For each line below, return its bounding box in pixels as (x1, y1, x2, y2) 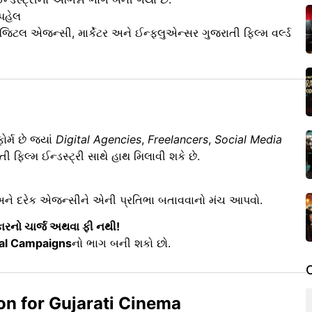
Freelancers (148, 132, 208, 147)
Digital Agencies (56, 132, 141, 147)
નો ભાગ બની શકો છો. (72, 236, 171, 250)
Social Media (214, 132, 282, 147)
